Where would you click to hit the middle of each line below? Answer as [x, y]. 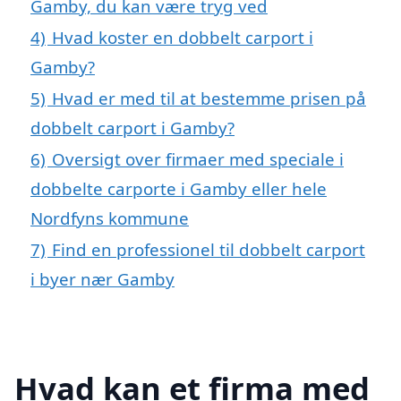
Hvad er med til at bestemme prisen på [209, 98]
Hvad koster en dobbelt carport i [183, 37]
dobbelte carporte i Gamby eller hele [179, 188]
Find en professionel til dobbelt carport [209, 249]
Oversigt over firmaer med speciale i [198, 158]
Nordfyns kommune [110, 218]
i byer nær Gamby [102, 278]
